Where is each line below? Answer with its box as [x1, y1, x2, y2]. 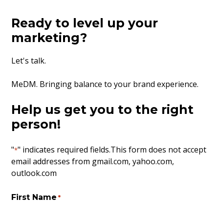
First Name [11, 192, 57, 202]
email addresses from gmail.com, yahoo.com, [11, 155, 175, 167]
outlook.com [11, 167, 57, 178]
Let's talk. [11, 55, 46, 66]
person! [11, 116, 61, 131]
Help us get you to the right [11, 102, 194, 117]
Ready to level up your [11, 15, 158, 30]
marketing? [11, 30, 88, 45]
